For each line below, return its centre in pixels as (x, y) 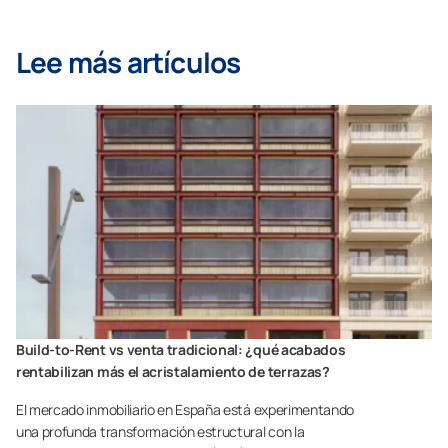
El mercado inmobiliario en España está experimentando (185, 409)
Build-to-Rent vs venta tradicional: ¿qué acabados (181, 349)
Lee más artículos (128, 62)
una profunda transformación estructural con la (160, 431)
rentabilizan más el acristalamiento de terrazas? (173, 371)
